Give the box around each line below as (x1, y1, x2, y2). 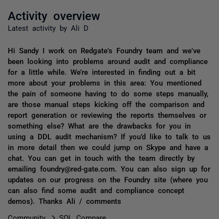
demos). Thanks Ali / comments (8, 197, 121, 204)
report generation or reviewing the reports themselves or (8, 111, 206, 118)
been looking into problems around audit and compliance (8, 57, 208, 65)
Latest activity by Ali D (8, 24, 88, 31)
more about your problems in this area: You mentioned (8, 79, 201, 86)
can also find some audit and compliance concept (8, 186, 184, 194)
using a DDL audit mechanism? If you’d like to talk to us (8, 132, 211, 140)
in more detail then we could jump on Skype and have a (8, 143, 208, 151)
